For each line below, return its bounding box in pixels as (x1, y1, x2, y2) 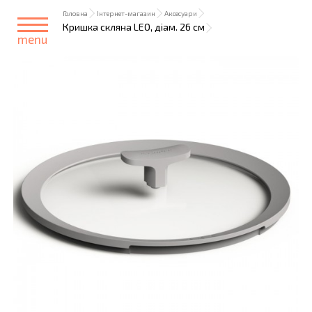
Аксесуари (164, 9, 197, 17)
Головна (63, 9, 88, 17)
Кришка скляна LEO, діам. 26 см (63, 21, 205, 33)
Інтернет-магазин (97, 9, 155, 17)
